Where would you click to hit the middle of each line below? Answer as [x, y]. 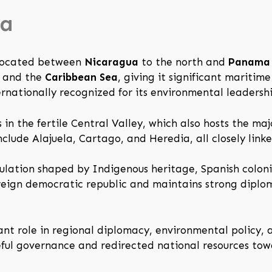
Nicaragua [111, 62]
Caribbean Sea [81, 77]
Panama [249, 62]
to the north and [183, 62]
